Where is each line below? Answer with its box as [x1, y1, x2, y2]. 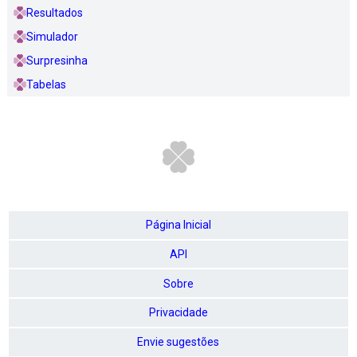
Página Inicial [145, 218, 211, 232]
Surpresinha [25, 53, 88, 67]
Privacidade [148, 306, 208, 320]
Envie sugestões [137, 335, 220, 349]
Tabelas [25, 77, 66, 91]
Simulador [25, 29, 78, 43]
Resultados [25, 6, 83, 19]
